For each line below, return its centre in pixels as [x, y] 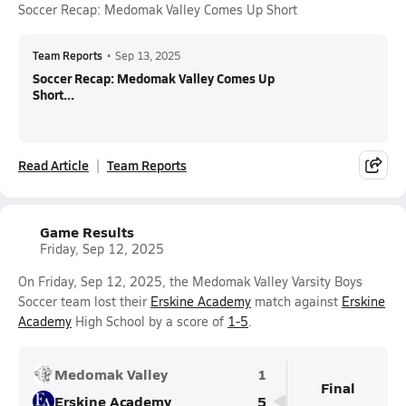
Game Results [87, 232]
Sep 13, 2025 [148, 55]
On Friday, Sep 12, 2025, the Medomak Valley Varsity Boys [190, 281]
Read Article [53, 165]
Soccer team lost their [84, 301]
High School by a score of [150, 321]
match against [296, 301]
